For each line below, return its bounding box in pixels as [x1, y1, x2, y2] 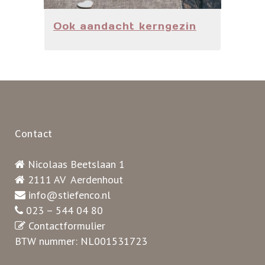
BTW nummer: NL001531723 [15, 234, 147, 248]
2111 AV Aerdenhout [28, 173, 123, 186]
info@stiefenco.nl [28, 188, 111, 202]
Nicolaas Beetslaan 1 [28, 157, 125, 171]
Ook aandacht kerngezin [53, 20, 196, 32]
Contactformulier [28, 219, 105, 232]
